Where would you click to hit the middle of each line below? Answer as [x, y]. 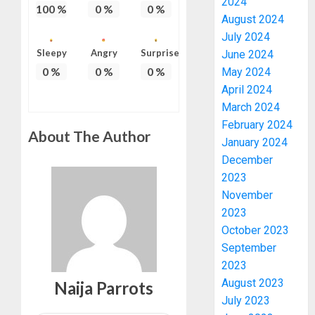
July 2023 [246, 301]
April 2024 [247, 90]
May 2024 [246, 72]
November [247, 195]
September [249, 248]
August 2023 [253, 283]
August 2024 [253, 20]
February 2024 [257, 125]
